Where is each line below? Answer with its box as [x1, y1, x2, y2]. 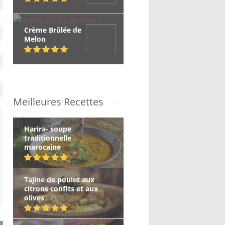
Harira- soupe [24, 124, 71, 134]
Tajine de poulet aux [24, 175, 94, 184]
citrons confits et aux [24, 184, 98, 193]
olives [24, 193, 44, 202]
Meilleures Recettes [13, 95, 103, 108]
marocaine [24, 142, 61, 152]
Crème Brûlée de [24, 25, 81, 35]
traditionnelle [24, 133, 71, 143]
